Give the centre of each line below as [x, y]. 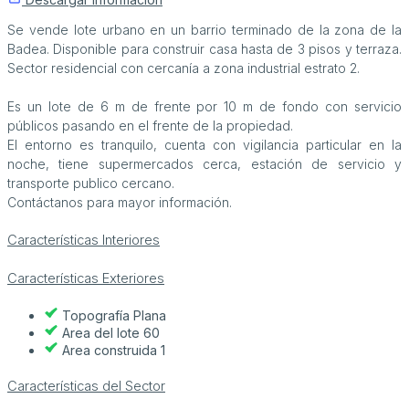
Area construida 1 [114, 351]
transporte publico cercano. [91, 184]
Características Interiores [84, 241]
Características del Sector [86, 387]
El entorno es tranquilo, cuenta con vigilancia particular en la [204, 145]
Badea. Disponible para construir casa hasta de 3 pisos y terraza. [204, 49]
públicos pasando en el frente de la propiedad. [150, 126]
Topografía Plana [114, 316]
